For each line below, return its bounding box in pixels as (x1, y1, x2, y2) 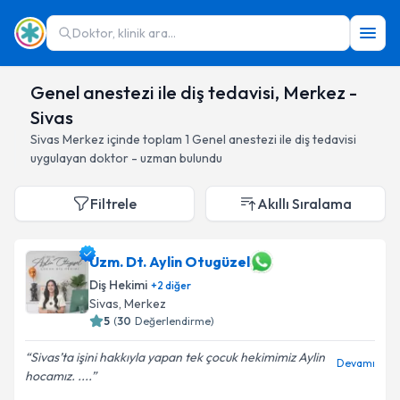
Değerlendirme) (135, 314, 214, 328)
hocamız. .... (25, 368, 91, 384)
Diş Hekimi (89, 277, 147, 293)
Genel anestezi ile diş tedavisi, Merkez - (29, 81, 357, 104)
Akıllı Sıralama (257, 195, 352, 212)
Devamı (337, 356, 375, 370)
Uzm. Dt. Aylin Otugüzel (89, 253, 250, 271)
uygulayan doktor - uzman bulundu (30, 150, 222, 166)
